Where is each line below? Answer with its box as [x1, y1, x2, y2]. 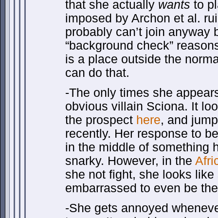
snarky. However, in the [65, 154, 195, 167]
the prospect [65, 113, 136, 127]
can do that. [65, 66, 129, 79]
